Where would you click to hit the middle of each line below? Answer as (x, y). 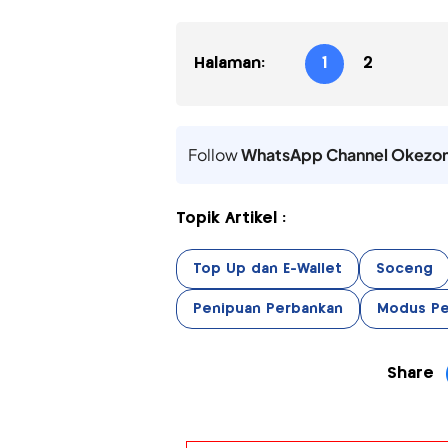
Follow (214, 154)
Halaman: (229, 63)
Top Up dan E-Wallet (267, 268)
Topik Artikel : (230, 218)
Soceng (404, 268)
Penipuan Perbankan (267, 308)
